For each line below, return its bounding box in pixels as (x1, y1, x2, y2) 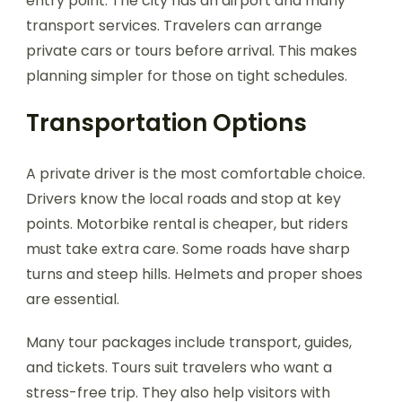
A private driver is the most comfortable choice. (26, 162, 365, 184)
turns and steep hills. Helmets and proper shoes (26, 263, 363, 284)
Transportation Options (26, 106, 307, 139)
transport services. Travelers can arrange (26, 14, 322, 36)
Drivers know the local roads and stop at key (26, 188, 341, 209)
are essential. (26, 288, 119, 310)
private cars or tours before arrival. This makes (26, 39, 357, 61)
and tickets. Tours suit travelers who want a (26, 356, 332, 378)
